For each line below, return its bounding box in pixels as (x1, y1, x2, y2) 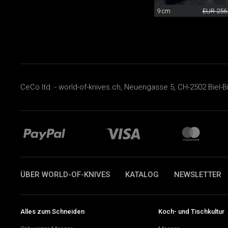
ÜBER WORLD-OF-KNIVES (20, 169, 110, 179)
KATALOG (125, 169, 159, 179)
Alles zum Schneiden (20, 207, 84, 215)
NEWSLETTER (174, 169, 221, 179)
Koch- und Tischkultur (158, 207, 224, 215)
